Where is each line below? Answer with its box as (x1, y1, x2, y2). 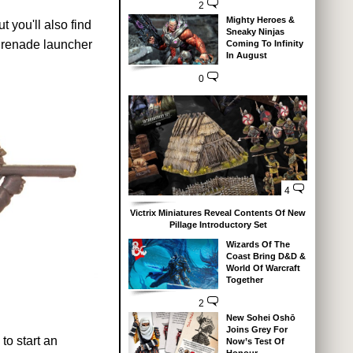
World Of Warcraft (225, 263, 300, 273)
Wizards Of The (225, 240, 290, 250)
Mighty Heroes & (225, 14, 295, 24)
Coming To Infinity (225, 38, 303, 48)
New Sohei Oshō (225, 313, 295, 323)
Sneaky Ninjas (225, 26, 284, 36)
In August (225, 50, 267, 60)
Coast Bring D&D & (225, 251, 306, 262)
